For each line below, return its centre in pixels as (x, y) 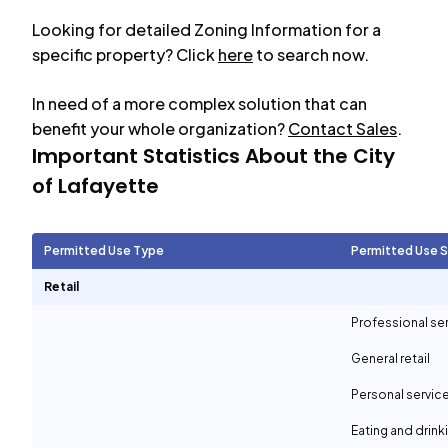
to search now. (312, 54)
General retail (390, 358)
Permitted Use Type (104, 250)
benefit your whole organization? (158, 128)
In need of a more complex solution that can (199, 103)
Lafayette (108, 186)
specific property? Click (123, 54)
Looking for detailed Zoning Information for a (206, 29)
